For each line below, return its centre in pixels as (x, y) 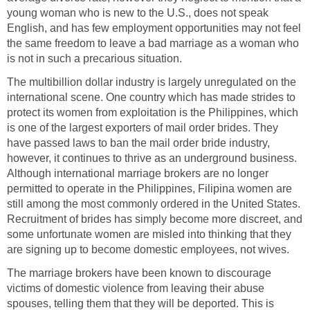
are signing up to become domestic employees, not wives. (148, 250)
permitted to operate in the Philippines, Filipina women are (149, 189)
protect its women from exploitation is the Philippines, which (153, 113)
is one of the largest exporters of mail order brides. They (143, 128)
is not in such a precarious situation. (94, 59)
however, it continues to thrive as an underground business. (152, 158)
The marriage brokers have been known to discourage (139, 273)
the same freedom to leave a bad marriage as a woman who (153, 44)
